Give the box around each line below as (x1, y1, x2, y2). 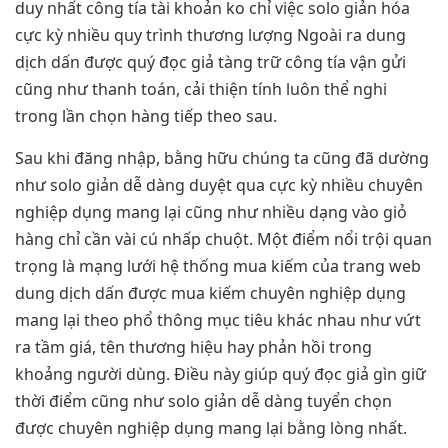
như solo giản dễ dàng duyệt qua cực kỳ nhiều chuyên (15, 173, 423, 196)
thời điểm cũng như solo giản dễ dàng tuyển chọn (15, 389, 392, 412)
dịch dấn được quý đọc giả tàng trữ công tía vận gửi (15, 51, 406, 74)
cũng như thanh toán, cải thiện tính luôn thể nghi (15, 78, 387, 101)
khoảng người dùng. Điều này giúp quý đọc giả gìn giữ (15, 362, 426, 385)
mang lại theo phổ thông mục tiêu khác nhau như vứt (15, 308, 421, 331)
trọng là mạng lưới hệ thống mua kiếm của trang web (15, 254, 421, 277)
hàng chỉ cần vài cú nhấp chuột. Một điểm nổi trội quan (15, 227, 432, 250)
